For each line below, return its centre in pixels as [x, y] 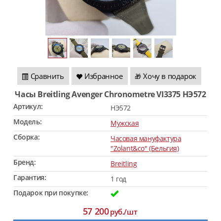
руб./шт [124, 212]
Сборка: [27, 137]
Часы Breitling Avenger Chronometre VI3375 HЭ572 [113, 94]
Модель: [28, 122]
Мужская [125, 123]
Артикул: [28, 106]
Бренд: [25, 162]
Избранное [104, 76]
